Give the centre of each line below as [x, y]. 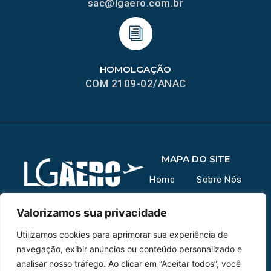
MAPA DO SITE [196, 158]
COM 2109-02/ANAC [135, 83]
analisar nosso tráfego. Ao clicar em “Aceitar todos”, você [129, 263]
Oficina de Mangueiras [196, 263]
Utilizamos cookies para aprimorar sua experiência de [122, 234]
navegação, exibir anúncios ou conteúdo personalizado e [129, 249]
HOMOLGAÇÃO [135, 69]
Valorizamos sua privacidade [92, 213]
